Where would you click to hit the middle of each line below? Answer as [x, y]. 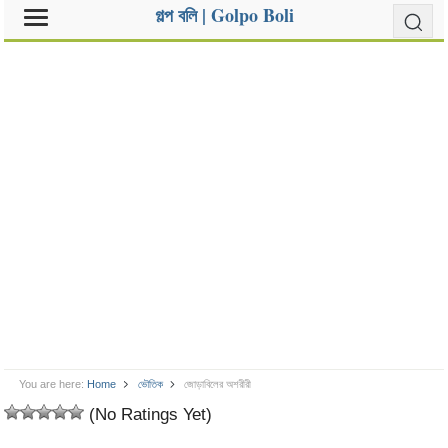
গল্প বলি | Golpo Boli [224, 15]
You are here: [52, 384]
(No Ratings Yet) [148, 414]
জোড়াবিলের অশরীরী [217, 384]
